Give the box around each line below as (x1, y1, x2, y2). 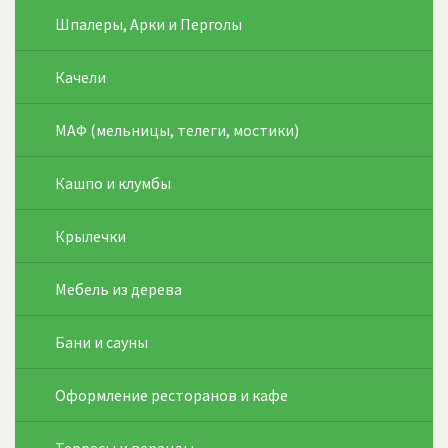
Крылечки (55, 226, 126, 246)
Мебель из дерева (55, 279, 182, 299)
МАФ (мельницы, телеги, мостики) (55, 120, 299, 140)
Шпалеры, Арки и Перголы (55, 14, 242, 34)
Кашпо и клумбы (55, 173, 171, 193)
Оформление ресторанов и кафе (55, 385, 288, 405)
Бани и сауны (55, 332, 148, 352)
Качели (55, 67, 106, 87)
